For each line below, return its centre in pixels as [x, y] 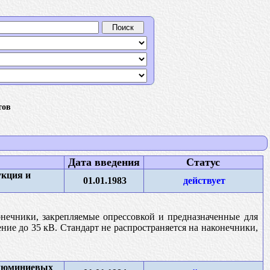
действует [204, 180]
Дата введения [104, 162]
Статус [203, 162]
